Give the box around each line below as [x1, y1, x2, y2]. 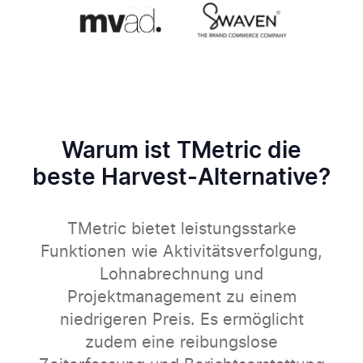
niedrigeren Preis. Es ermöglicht [59, 312, 304, 329]
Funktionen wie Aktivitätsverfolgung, [41, 244, 322, 261]
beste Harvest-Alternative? [32, 167, 331, 190]
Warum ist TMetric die [62, 140, 301, 164]
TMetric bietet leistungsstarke [66, 221, 297, 238]
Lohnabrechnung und [100, 267, 263, 284]
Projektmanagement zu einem [66, 289, 297, 306]
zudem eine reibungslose [85, 335, 278, 352]
